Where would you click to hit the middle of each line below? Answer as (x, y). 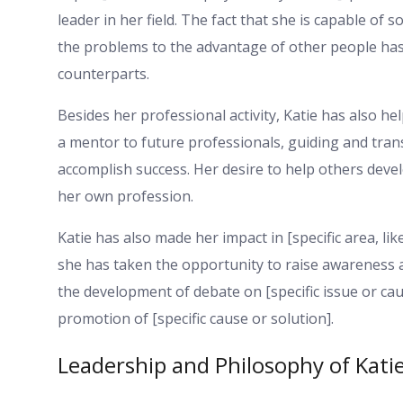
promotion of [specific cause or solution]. (196, 319)
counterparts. (103, 74)
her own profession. (125, 197)
